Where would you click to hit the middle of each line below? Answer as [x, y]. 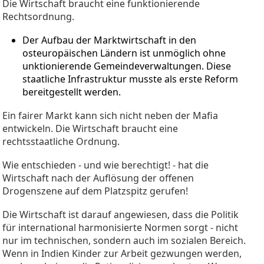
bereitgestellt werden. [72, 92]
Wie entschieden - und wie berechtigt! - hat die [105, 165]
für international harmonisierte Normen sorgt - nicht [120, 227]
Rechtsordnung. [38, 16]
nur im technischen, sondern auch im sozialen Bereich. [124, 240]
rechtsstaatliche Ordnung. [61, 141]
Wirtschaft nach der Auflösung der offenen [98, 178]
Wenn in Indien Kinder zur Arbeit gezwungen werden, [122, 253]
